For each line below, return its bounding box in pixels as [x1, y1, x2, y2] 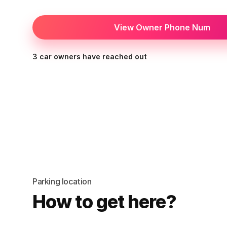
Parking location [32, 176, 92, 186]
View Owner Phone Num [114, 22, 210, 32]
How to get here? [32, 191, 176, 213]
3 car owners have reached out [32, 52, 147, 61]
